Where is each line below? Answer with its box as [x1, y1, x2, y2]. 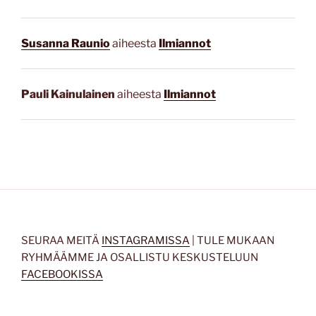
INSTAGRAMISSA [102, 233, 190, 247]
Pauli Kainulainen [21, 87, 115, 101]
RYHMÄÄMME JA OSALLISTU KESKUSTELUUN [21, 250, 258, 264]
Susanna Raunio [21, 36, 110, 50]
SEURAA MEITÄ [21, 233, 102, 247]
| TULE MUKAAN [190, 233, 274, 247]
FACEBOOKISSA [21, 267, 103, 281]
